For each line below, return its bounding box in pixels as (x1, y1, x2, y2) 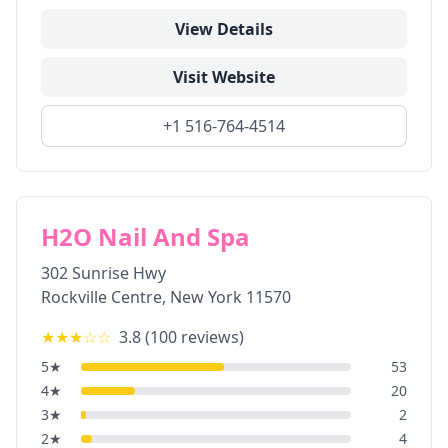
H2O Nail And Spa (41, 220, 250, 253)
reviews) (177, 326, 244, 348)
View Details (175, 18, 273, 40)
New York (170, 286, 242, 308)
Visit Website (173, 66, 275, 88)
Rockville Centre (41, 286, 162, 308)
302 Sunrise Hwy (41, 262, 166, 284)
